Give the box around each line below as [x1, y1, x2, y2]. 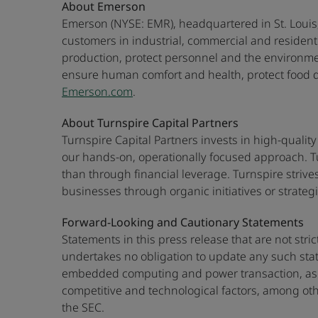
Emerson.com [62, 84, 133, 99]
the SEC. [62, 300, 104, 315]
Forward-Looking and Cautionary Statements [62, 214, 304, 230]
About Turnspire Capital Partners [62, 115, 238, 131]
